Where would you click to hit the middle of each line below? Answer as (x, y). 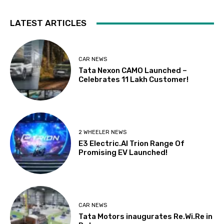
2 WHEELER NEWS (103, 132)
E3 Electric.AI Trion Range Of (132, 144)
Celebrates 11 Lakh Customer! (134, 79)
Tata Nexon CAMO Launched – (133, 70)
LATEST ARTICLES (48, 23)
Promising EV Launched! (123, 153)
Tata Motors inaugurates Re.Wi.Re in (146, 217)
